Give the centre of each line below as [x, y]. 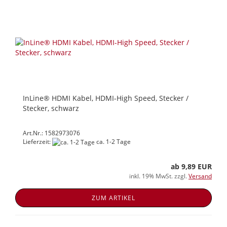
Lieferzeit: [37, 141]
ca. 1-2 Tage [113, 141]
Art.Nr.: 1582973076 [51, 133]
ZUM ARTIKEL [113, 198]
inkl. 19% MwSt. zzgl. [159, 176]
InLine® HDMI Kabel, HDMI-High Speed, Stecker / [106, 98]
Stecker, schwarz [51, 108]
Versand [200, 176]
